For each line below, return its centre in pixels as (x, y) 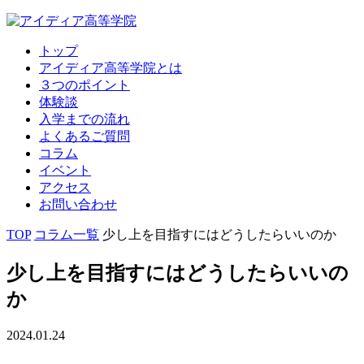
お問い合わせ (78, 204)
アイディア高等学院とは (110, 68)
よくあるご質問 (84, 136)
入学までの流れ (84, 119)
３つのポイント (84, 85)
